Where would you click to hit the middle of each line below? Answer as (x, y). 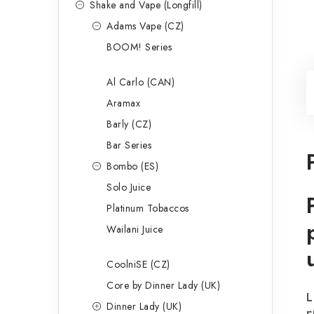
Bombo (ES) (132, 166)
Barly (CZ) (129, 124)
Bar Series (129, 145)
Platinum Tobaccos (148, 208)
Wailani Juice (135, 229)
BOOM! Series (139, 47)
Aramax (123, 103)
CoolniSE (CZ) (138, 264)
